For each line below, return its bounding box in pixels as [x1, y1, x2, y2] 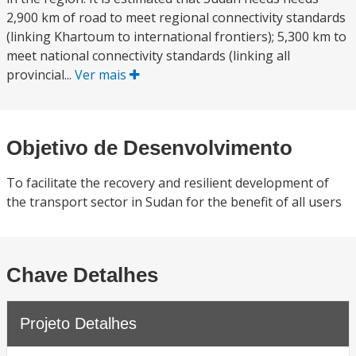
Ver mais [75, 66, 130, 83]
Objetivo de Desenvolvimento [6, 136, 292, 160]
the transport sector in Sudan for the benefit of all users [6, 193, 342, 211]
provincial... [6, 66, 75, 83]
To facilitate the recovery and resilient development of [6, 174, 329, 192]
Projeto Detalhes [20, 315, 137, 332]
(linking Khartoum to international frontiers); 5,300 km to [6, 28, 346, 45]
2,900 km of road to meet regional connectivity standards [6, 9, 346, 26]
